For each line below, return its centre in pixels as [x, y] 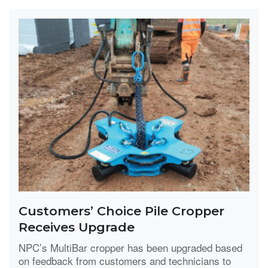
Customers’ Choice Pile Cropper [121, 211]
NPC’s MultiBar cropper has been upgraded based [130, 247]
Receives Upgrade [77, 227]
